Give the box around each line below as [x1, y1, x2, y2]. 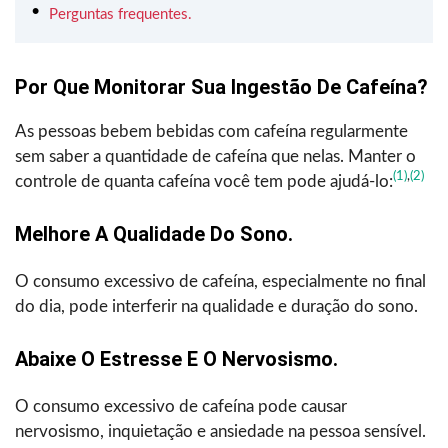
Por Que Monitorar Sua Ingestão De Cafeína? [15, 74, 428, 99]
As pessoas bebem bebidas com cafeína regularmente [15, 122, 408, 140]
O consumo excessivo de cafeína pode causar [15, 397, 347, 415]
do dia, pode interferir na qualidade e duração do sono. [15, 297, 418, 315]
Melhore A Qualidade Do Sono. [15, 221, 293, 246]
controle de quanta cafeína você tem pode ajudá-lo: [15, 172, 393, 190]
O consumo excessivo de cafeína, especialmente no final [15, 272, 426, 290]
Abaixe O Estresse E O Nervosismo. [15, 346, 338, 371]
